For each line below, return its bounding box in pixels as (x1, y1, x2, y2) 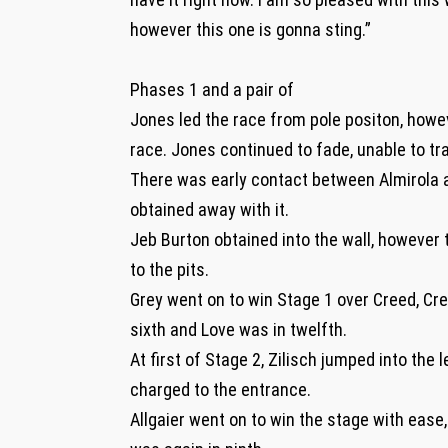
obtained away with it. (130, 198, 289, 220)
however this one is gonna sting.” (130, 18, 375, 40)
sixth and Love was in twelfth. (130, 318, 347, 340)
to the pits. (130, 258, 209, 280)
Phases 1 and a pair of (130, 78, 294, 100)
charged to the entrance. (130, 378, 315, 400)
